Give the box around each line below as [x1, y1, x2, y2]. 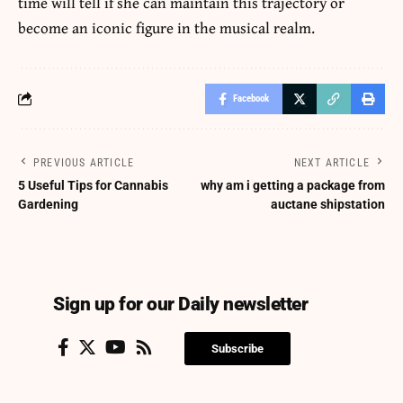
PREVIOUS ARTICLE [33, 156, 135, 169]
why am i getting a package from [201, 177, 385, 193]
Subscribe [211, 341, 264, 355]
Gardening [18, 196, 78, 211]
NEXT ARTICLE [293, 156, 370, 169]
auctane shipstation [271, 196, 385, 211]
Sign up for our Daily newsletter [53, 292, 308, 315]
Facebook [233, 92, 269, 104]
